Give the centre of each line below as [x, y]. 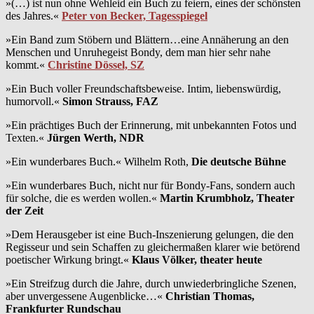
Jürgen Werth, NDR [96, 137]
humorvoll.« [34, 101]
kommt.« [27, 64]
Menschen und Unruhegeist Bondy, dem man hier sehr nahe [138, 52]
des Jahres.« [34, 15]
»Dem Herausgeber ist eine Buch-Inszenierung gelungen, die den [150, 234]
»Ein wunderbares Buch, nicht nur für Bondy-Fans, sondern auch [150, 185]
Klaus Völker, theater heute [197, 259]
